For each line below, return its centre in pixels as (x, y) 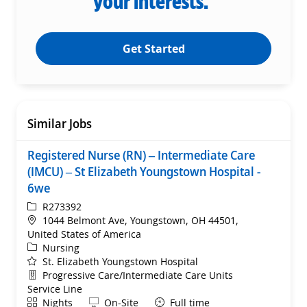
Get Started (153, 48)
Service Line (55, 288)
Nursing (61, 247)
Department (54, 274)
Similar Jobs (60, 123)
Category (47, 247)
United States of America (84, 234)
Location (46, 219)
